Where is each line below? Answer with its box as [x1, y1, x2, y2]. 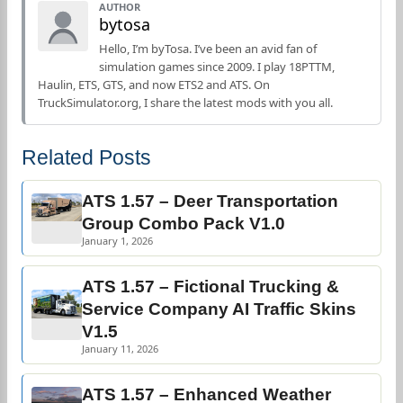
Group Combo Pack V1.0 [82, 214, 285, 233]
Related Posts [22, 146, 151, 169]
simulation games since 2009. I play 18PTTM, [99, 58, 335, 75]
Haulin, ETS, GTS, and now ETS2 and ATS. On [38, 76, 270, 93]
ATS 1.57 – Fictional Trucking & [82, 277, 339, 296]
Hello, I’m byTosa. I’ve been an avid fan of [99, 40, 317, 57]
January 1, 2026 [82, 234, 153, 247]
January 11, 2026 [82, 342, 158, 355]
